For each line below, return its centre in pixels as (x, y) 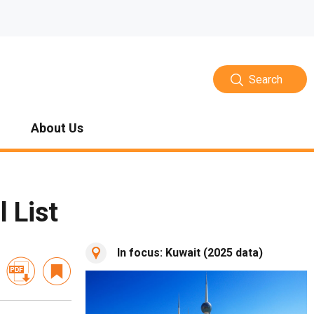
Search (266, 79)
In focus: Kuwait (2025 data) (190, 253)
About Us (57, 128)
